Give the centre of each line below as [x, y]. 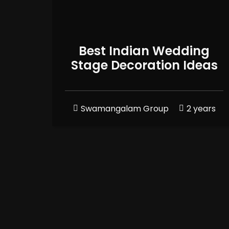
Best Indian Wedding [144, 51]
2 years [201, 108]
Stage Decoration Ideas [144, 65]
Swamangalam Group [124, 108]
